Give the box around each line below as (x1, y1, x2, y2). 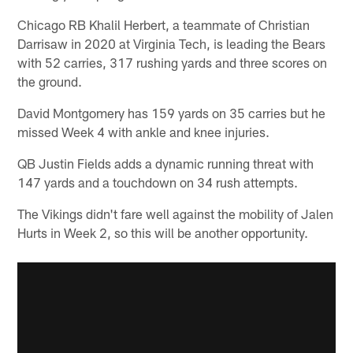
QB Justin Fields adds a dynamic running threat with (17, 154, 314, 171)
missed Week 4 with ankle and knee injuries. (17, 123, 270, 139)
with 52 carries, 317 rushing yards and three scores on (17, 54, 328, 70)
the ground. (17, 72, 83, 89)
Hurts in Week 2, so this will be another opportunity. (17, 224, 309, 240)
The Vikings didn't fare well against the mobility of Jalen (17, 205, 334, 221)
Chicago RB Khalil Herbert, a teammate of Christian (17, 16, 310, 32)
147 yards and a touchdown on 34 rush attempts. (17, 173, 299, 190)
